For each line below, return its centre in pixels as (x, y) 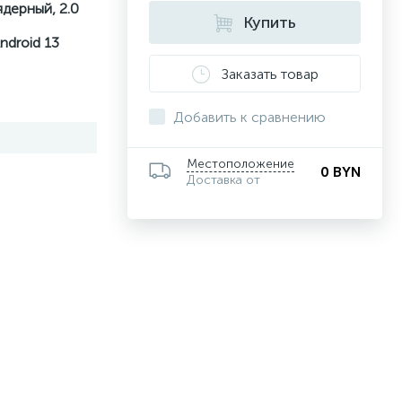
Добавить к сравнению (249, 117)
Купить (270, 22)
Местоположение (240, 164)
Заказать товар (270, 74)
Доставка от (223, 180)
